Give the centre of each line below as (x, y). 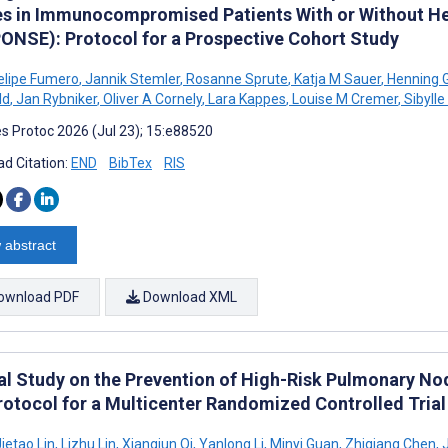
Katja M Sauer (336, 78)
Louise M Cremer (343, 98)
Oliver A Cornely (151, 98)
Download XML (188, 296)
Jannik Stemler (131, 78)
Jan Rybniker (55, 98)
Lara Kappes (245, 98)
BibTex (130, 162)
